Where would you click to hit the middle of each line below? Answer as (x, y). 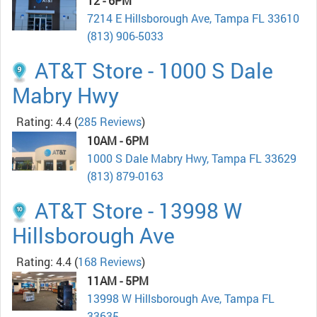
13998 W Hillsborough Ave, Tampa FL (181, 298)
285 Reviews (110, 121)
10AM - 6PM (118, 140)
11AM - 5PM (118, 280)
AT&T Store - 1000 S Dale (154, 70)
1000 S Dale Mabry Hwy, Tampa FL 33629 (192, 158)
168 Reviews (110, 261)
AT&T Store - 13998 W (139, 210)
